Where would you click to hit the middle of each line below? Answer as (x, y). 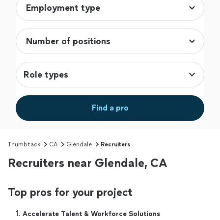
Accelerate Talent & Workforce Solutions (91, 214)
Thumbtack (24, 145)
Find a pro (110, 108)
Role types (46, 75)
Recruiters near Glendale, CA (88, 163)
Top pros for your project (70, 192)
